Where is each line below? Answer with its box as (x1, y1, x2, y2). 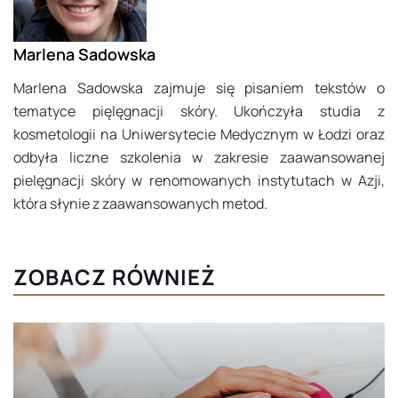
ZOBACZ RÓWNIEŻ (13, 262, 216, 292)
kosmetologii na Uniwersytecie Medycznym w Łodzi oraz (13, 124, 385, 145)
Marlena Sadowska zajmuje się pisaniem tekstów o (13, 78, 385, 99)
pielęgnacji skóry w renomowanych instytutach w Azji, (13, 171, 385, 191)
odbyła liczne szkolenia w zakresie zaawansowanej (13, 147, 385, 168)
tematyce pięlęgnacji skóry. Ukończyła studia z (13, 101, 385, 122)
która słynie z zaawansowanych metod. (13, 194, 267, 214)
